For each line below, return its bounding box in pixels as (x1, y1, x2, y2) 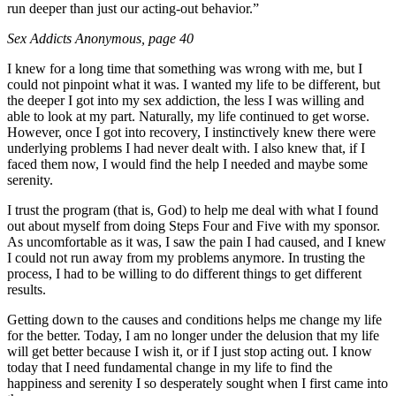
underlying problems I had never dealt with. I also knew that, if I (7, 140, 365, 156)
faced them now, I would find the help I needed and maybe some (7, 156, 368, 171)
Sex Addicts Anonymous (7, 30, 141, 46)
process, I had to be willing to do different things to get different (7, 265, 362, 281)
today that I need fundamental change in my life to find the (7, 359, 332, 375)
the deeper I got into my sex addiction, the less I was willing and (7, 92, 364, 108)
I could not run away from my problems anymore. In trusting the (7, 249, 365, 265)
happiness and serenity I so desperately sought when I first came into (7, 375, 388, 391)
